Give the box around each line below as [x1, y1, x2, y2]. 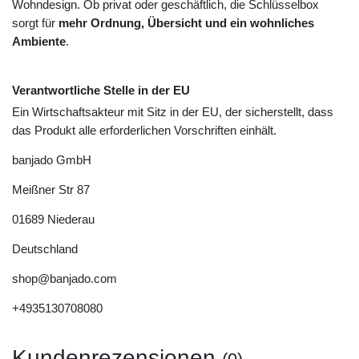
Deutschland [12, 242, 78, 256]
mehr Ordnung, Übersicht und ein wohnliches [58, 16, 314, 30]
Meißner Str [12, 183, 74, 197]
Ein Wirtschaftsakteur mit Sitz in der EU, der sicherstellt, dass [12, 105, 333, 119]
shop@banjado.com [12, 272, 117, 286]
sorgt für [12, 16, 58, 30]
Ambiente [12, 34, 66, 49]
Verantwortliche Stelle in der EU [12, 83, 190, 98]
